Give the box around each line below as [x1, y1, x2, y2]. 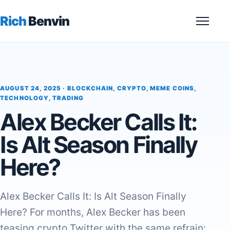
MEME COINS [149, 85, 195, 92]
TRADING [52, 94, 84, 102]
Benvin [26, 13, 70, 29]
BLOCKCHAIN [67, 85, 113, 92]
